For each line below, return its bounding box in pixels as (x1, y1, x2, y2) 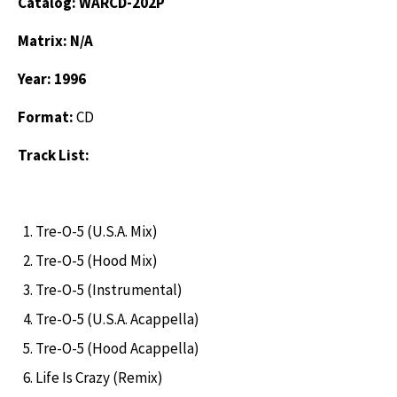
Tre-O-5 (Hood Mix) (35, 250, 158, 270)
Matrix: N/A (18, 30, 93, 51)
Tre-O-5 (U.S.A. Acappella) (35, 308, 199, 329)
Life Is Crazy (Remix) (35, 367, 163, 387)
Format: (18, 106, 76, 127)
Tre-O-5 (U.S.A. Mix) (35, 221, 158, 241)
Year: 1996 (18, 68, 86, 89)
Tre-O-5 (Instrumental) (35, 279, 183, 300)
